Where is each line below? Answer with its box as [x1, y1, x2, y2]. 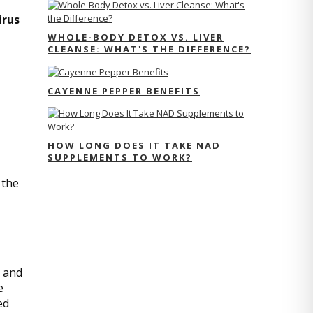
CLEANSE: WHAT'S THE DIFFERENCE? [48, 42, 251, 55]
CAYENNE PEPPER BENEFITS [48, 84, 200, 97]
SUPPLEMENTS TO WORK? [48, 150, 192, 163]
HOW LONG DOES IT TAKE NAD [48, 138, 221, 152]
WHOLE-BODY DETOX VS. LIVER [48, 30, 224, 43]
